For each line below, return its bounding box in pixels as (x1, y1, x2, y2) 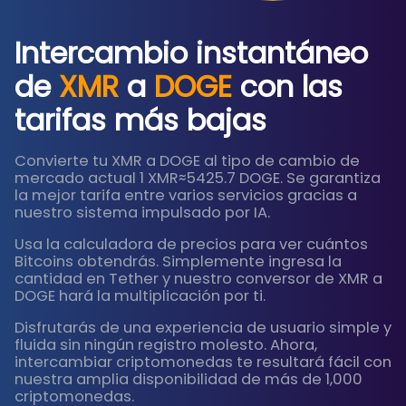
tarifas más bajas (14, 101, 266, 140)
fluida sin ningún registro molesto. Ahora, (14, 334, 317, 355)
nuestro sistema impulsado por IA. (14, 202, 270, 223)
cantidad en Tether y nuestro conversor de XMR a (14, 268, 382, 289)
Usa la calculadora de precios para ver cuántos (14, 234, 368, 255)
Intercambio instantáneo (14, 34, 368, 73)
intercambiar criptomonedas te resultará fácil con (14, 352, 391, 372)
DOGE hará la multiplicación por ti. (14, 285, 266, 306)
